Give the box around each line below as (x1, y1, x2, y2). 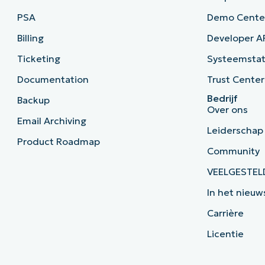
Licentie (207, 228, 244, 240)
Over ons (207, 104, 248, 116)
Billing (17, 32, 44, 44)
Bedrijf (207, 92, 238, 105)
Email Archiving (17, 115, 86, 127)
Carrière (207, 207, 244, 219)
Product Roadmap (17, 135, 100, 148)
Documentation (17, 73, 89, 86)
